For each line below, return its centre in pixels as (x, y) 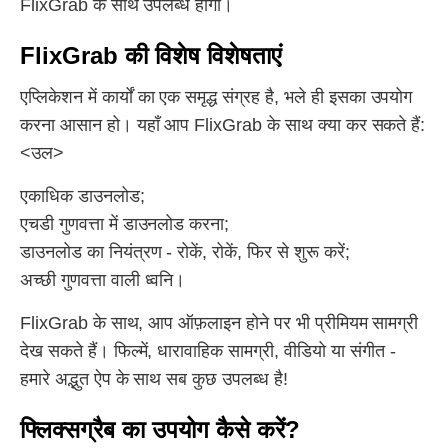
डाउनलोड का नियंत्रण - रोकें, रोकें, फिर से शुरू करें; (185, 252)
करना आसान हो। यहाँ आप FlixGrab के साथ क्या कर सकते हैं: (223, 125)
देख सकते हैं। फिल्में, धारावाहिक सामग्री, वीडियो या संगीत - (208, 351)
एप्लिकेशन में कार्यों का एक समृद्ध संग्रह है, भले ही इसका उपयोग (216, 97)
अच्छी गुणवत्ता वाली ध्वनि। (103, 280)
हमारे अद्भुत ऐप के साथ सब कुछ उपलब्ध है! (154, 379)
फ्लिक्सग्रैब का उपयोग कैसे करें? (160, 429)
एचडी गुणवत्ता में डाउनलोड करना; (125, 224)
